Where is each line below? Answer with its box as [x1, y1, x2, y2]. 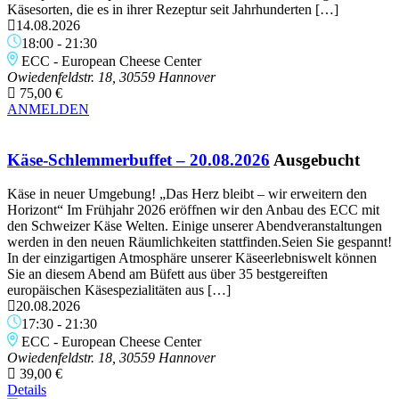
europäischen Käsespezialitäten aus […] [7, 282, 231, 298]
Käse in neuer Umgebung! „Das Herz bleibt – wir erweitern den [7, 186, 367, 202]
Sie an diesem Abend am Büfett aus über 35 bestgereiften [7, 266, 328, 282]
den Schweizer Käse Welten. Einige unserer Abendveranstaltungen [7, 218, 382, 234]
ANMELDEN [7, 101, 89, 117]
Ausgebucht [273, 150, 360, 169]
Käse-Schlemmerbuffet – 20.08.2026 [7, 150, 270, 169]
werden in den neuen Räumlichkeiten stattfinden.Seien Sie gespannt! [7, 234, 392, 250]
